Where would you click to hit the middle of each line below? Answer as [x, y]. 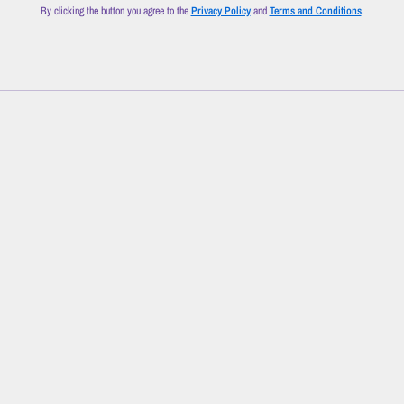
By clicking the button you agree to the [115, 11]
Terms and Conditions [315, 11]
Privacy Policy [220, 11]
